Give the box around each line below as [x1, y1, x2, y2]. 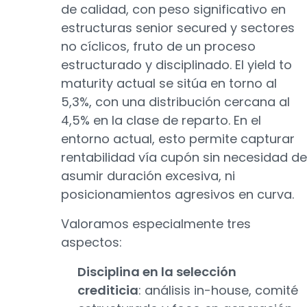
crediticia [77, 282, 138, 299]
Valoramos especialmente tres [61, 215, 251, 232]
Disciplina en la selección [77, 263, 236, 280]
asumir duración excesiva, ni [61, 167, 235, 184]
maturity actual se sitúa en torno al [61, 75, 277, 92]
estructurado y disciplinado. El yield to [61, 56, 292, 73]
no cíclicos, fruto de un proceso [61, 38, 256, 55]
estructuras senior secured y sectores [61, 19, 295, 36]
